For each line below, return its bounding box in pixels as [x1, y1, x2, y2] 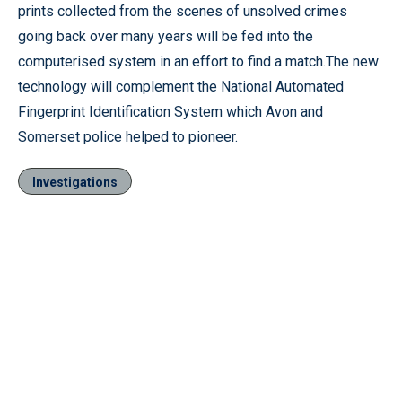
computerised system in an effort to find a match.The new [18, 53, 379, 70]
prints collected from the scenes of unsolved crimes [18, 3, 347, 20]
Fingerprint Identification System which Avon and [18, 103, 323, 120]
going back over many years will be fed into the [18, 28, 313, 45]
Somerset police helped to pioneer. [18, 128, 238, 145]
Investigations [32, 175, 118, 189]
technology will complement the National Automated [18, 78, 344, 95]
